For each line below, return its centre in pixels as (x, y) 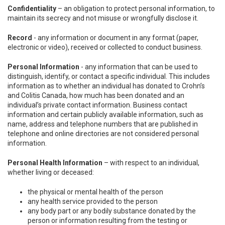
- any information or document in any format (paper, (115, 38)
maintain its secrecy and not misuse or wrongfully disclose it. (103, 18)
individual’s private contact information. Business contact (97, 105)
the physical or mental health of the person (95, 192)
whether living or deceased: (51, 172)
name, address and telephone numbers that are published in (103, 124)
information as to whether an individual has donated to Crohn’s (106, 86)
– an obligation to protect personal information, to (136, 9)
